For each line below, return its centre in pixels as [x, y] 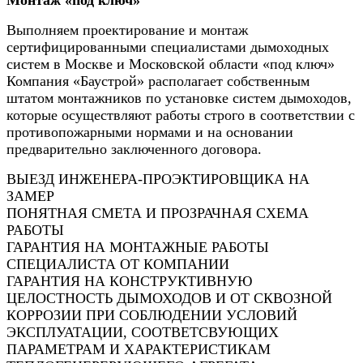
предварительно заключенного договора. [136, 149]
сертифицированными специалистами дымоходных [168, 47]
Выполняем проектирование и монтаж [127, 30]
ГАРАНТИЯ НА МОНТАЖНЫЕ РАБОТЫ [138, 247]
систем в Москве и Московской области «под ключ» [171, 64]
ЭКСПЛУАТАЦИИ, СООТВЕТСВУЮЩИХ [143, 332]
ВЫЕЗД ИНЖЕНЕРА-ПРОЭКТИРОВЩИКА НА [158, 179]
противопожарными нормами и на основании [150, 132]
